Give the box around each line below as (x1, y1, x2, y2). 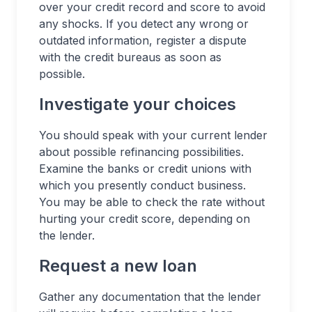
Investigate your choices (39, 94, 236, 114)
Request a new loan (39, 256, 197, 276)
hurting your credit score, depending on (39, 212, 250, 226)
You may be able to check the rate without (39, 195, 265, 209)
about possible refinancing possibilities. (39, 145, 244, 159)
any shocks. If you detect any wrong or (39, 17, 249, 31)
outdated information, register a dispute (39, 33, 247, 47)
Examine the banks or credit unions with (39, 162, 251, 175)
